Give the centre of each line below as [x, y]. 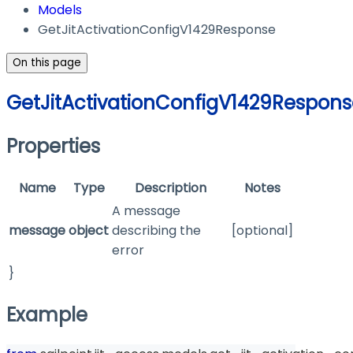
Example [47, 314]
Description [170, 188]
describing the [156, 231]
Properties [53, 147]
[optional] [262, 231]
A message [146, 211]
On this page [47, 63]
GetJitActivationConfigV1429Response [157, 30]
